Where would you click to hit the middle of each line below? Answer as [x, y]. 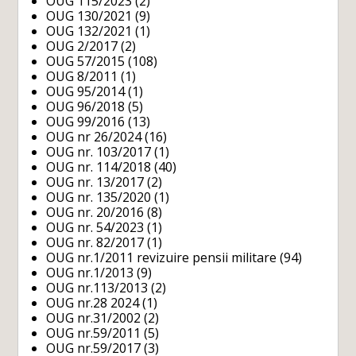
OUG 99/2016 [86, 121]
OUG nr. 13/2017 [95, 182]
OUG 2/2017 [82, 46]
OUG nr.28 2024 [93, 302]
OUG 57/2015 [86, 61]
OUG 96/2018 [86, 106]
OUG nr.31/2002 [94, 317]
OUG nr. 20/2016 [95, 212]
